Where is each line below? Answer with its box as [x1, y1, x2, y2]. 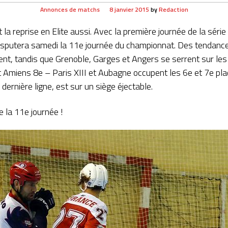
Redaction [158, 5, 188, 14]
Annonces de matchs [40, 5, 100, 14]
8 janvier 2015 [109, 5, 149, 14]
